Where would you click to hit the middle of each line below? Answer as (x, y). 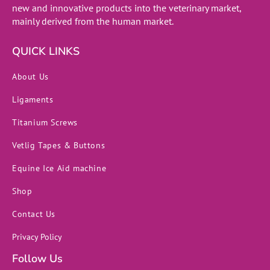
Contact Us (34, 214)
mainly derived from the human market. (93, 21)
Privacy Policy (37, 237)
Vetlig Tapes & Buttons (59, 146)
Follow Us (37, 259)
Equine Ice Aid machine (59, 168)
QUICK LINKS (46, 52)
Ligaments (33, 100)
